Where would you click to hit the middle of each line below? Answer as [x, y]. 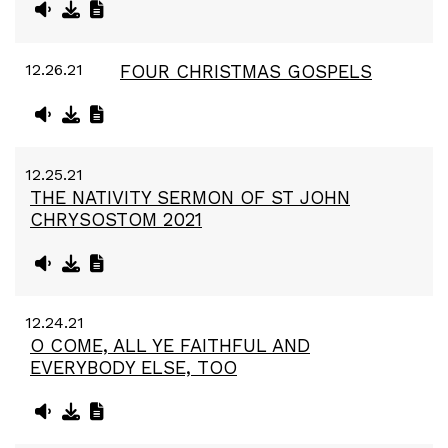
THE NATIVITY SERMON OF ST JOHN [190, 198]
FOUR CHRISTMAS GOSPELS [246, 71]
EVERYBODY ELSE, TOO [133, 368]
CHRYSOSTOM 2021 [116, 220]
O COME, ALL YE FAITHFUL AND [170, 346]
